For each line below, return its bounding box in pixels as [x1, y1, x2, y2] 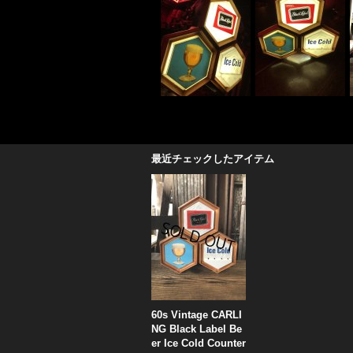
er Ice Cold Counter [151, 337, 246, 349]
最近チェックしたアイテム [151, 153, 274, 165]
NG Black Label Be [151, 323, 242, 335]
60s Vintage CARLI [151, 309, 242, 321]
